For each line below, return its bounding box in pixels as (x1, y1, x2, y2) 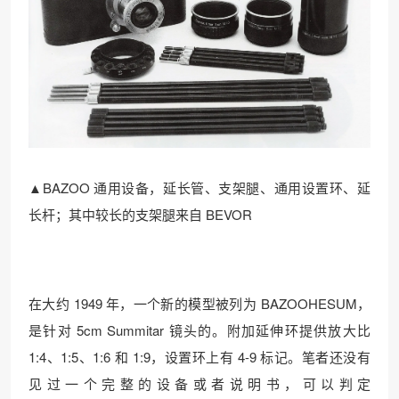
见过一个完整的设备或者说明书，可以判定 (28, 374, 370, 394)
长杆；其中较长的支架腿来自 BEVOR (28, 205, 252, 224)
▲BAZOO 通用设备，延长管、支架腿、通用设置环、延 (28, 178, 370, 198)
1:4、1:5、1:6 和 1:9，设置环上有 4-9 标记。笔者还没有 (28, 347, 370, 367)
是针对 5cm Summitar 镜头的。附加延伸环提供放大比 (28, 321, 370, 340)
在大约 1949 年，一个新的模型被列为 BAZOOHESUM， (28, 294, 370, 313)
